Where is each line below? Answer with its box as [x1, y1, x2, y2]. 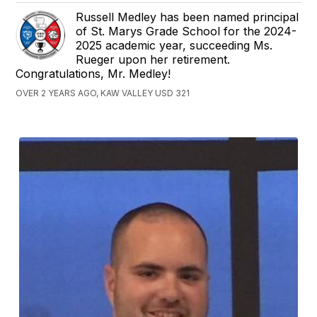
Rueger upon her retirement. [76, 52, 231, 67]
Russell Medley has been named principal [76, 10, 299, 25]
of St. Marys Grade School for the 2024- [76, 24, 297, 39]
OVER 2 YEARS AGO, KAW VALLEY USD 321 [16, 88, 190, 99]
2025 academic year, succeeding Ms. [76, 38, 273, 53]
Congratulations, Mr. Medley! [16, 67, 171, 81]
